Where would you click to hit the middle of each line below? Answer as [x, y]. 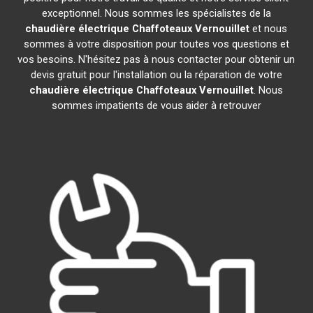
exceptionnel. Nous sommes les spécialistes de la [156, 13]
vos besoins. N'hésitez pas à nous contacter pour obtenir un [156, 59]
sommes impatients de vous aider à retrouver [156, 105]
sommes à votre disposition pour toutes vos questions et [156, 44]
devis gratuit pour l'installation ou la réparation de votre [156, 75]
